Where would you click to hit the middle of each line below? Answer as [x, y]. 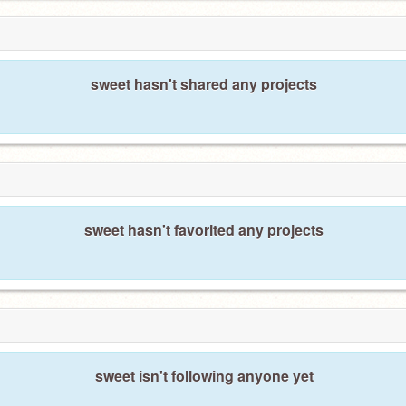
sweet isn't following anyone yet [204, 376]
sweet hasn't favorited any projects [204, 230]
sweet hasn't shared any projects [204, 84]
